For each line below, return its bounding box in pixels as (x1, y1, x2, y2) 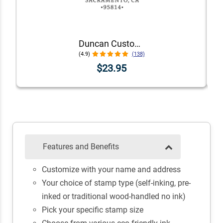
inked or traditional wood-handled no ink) (41, 192, 186, 202)
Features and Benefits (43, 142, 119, 152)
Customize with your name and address (41, 165, 181, 175)
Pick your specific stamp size (41, 205, 143, 215)
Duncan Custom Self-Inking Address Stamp (134, 38, 140, 49)
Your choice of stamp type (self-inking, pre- (41, 178, 191, 188)
